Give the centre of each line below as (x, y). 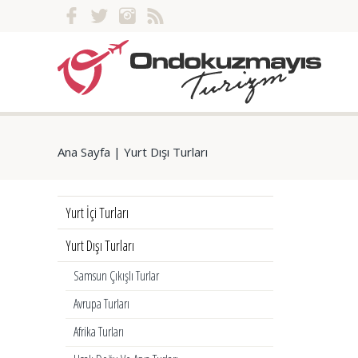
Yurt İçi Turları (97, 213)
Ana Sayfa (84, 152)
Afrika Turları (99, 332)
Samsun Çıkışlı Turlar (116, 276)
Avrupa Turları (101, 304)
